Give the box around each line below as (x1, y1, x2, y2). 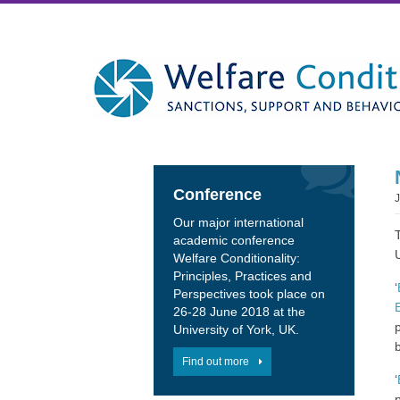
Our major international (173, 215, 304, 229)
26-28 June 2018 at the (173, 304, 305, 319)
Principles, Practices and (173, 269, 312, 283)
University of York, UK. (173, 322, 299, 337)
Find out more (182, 355, 249, 368)
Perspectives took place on (173, 287, 325, 301)
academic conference (173, 233, 295, 247)
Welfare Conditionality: (173, 251, 300, 265)
